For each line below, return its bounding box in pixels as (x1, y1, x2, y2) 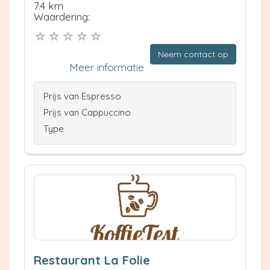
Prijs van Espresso (43, 90, 121, 102)
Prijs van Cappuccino (43, 107, 131, 119)
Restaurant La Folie (34, 253, 150, 268)
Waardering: (34, 10, 90, 23)
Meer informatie (69, 61, 144, 74)
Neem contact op (158, 49, 228, 60)
